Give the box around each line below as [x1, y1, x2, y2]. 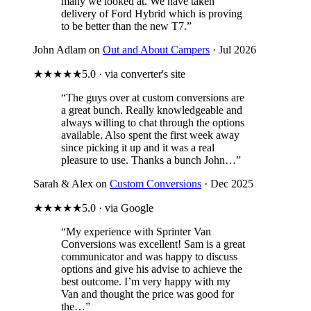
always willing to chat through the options [61, 116, 244, 128]
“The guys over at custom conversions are [61, 91, 244, 103]
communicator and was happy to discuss [61, 250, 237, 262]
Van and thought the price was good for [61, 287, 234, 300]
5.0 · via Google [82, 201, 153, 214]
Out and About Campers [103, 43, 210, 56]
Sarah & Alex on [33, 177, 110, 190]
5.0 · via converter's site [82, 67, 185, 80]
